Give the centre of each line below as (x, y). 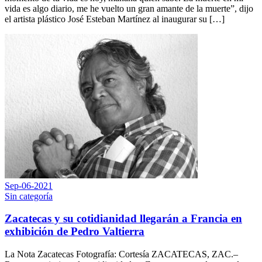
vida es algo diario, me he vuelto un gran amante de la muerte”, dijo (129, 8)
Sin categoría (29, 196)
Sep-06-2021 (29, 185)
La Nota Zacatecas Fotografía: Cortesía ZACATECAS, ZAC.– (121, 254)
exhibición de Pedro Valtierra (75, 232)
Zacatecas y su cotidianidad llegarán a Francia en (123, 219)
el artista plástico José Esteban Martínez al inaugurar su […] (115, 19)
